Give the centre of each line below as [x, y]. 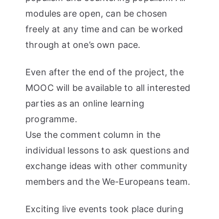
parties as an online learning [85, 103]
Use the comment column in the [93, 134]
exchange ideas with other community [107, 166]
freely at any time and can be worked [104, 29]
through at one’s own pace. [83, 44]
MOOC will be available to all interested [108, 88]
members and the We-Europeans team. [108, 181]
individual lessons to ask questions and [108, 150]
